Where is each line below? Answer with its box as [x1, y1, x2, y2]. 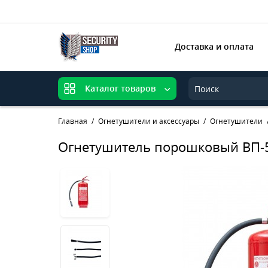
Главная [58, 116, 87, 126]
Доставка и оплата [175, 40, 254, 52]
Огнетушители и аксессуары [98, 116, 199, 126]
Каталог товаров [85, 83, 156, 95]
